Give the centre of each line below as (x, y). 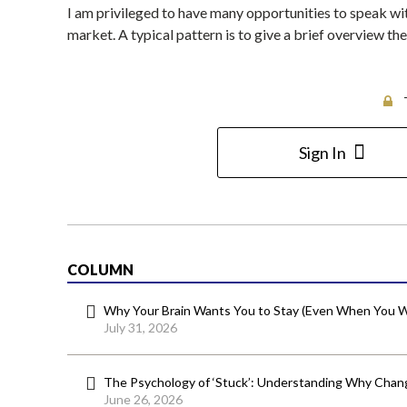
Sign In (322, 153)
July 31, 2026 (140, 328)
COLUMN (100, 270)
